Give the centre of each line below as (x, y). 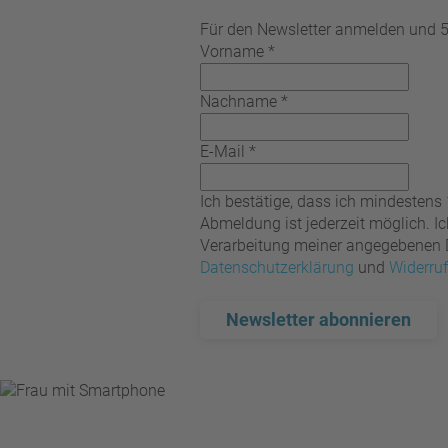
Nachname (238, 101)
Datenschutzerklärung (277, 267)
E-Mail (222, 151)
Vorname (232, 51)
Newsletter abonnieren (318, 319)
